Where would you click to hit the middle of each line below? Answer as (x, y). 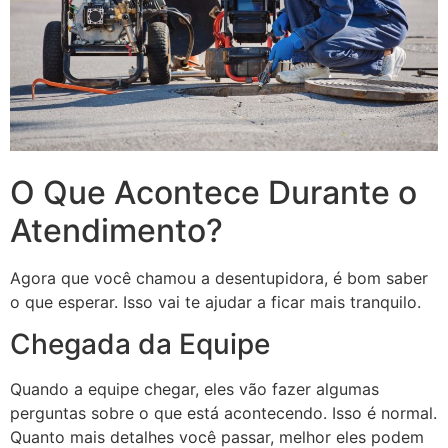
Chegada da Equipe (140, 344)
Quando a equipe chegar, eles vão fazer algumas (194, 389)
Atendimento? (116, 230)
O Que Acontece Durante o (213, 192)
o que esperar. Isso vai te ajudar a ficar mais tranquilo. (215, 301)
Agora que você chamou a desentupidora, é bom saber (219, 277)
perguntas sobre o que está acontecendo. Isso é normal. (223, 413)
